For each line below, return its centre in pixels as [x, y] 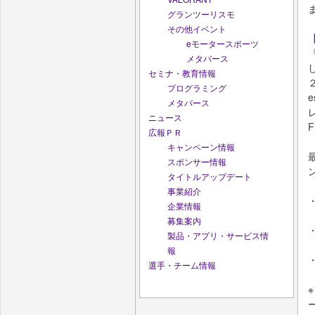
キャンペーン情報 [201, 146]
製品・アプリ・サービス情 [218, 235]
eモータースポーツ [223, 43]
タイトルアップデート [210, 176]
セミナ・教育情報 [182, 72]
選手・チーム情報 [182, 264]
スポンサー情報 [197, 161]
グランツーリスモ [201, 13]
